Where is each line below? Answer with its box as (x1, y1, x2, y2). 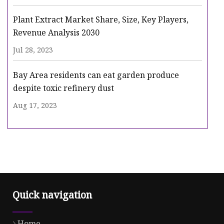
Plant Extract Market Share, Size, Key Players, (13, 14, 188, 25)
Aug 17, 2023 (13, 100, 57, 110)
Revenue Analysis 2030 (13, 27, 99, 38)
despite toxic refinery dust (13, 82, 114, 94)
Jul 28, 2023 (13, 45, 53, 55)
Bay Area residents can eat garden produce (13, 69, 179, 81)
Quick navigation (12, 188, 92, 202)
